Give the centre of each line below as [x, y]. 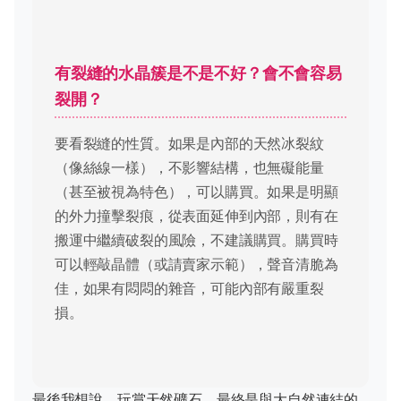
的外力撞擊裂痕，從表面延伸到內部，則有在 [196, 216]
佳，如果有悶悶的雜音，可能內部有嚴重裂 [189, 289]
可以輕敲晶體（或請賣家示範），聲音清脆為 [196, 264]
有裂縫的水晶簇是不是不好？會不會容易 [198, 73]
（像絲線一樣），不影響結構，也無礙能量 [189, 168]
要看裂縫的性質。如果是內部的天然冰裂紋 [189, 144]
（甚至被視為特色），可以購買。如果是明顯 [196, 192]
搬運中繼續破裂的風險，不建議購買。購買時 [196, 240]
